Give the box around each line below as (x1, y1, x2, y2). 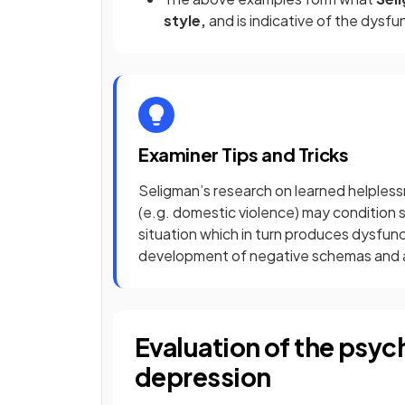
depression (135, 361, 271, 392)
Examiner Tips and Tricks (138, 143, 349, 165)
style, (164, 11, 209, 30)
